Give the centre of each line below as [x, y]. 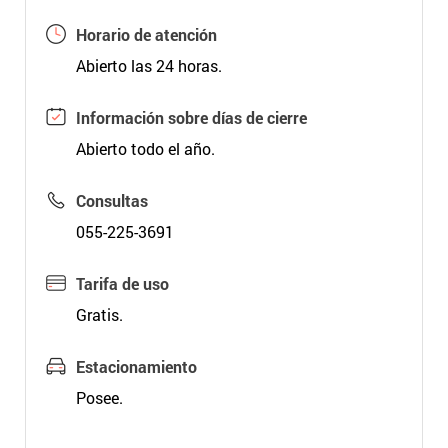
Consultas [111, 200]
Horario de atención [146, 34]
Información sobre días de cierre [191, 117]
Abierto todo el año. [145, 148]
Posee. [99, 397]
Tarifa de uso [122, 283]
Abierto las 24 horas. [148, 65]
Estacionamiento [136, 366]
